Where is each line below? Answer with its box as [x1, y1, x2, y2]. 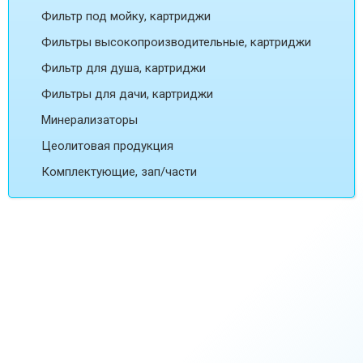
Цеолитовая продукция [41, 139, 173, 154]
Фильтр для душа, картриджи [41, 61, 206, 76]
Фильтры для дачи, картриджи [41, 87, 213, 102]
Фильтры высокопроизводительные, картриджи [41, 35, 311, 50]
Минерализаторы [41, 113, 138, 128]
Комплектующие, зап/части [41, 164, 197, 180]
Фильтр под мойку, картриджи [41, 9, 211, 24]
